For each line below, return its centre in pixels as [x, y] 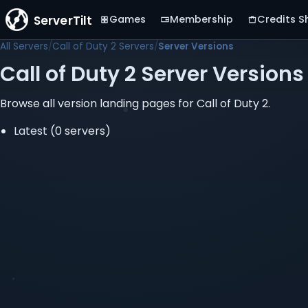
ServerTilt [63, 21]
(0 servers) [80, 131]
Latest [32, 131]
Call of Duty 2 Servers [103, 46]
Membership [202, 20]
